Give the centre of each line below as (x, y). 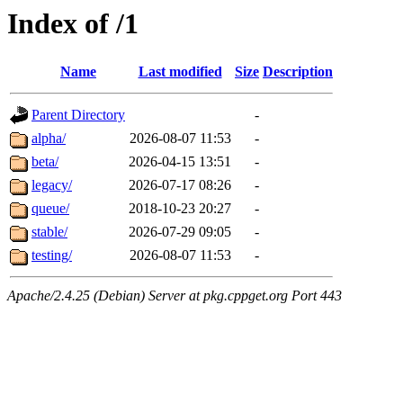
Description (298, 72)
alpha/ (49, 139)
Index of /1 (73, 23)
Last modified (180, 72)
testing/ (52, 255)
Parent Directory (78, 115)
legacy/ (52, 185)
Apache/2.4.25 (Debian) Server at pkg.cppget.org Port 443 (175, 296)
